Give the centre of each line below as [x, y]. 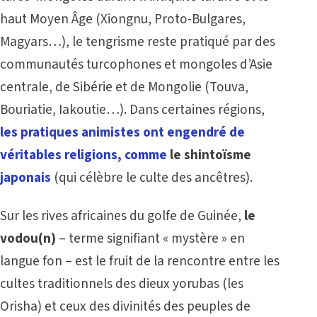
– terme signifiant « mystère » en [150, 238]
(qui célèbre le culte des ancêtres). [152, 177]
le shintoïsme [211, 155]
